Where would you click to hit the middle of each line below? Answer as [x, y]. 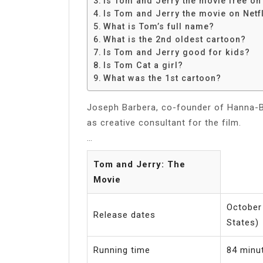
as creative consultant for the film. [164, 122]
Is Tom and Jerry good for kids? [176, 52]
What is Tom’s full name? [159, 26]
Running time [122, 250]
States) [243, 222]
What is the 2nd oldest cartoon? [174, 39]
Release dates [124, 215]
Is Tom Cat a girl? [143, 65]
